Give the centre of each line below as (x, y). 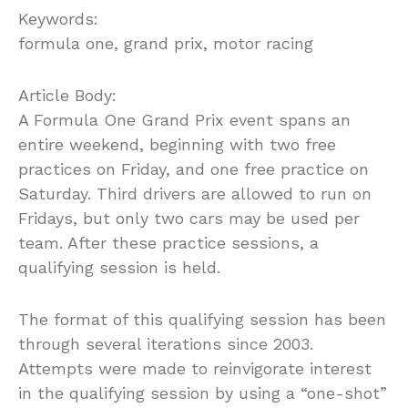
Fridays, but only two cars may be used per (189, 218)
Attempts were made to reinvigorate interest (195, 368)
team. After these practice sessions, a (168, 242)
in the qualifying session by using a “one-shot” (203, 393)
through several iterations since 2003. (166, 343)
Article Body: (67, 95)
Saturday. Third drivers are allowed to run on (195, 193)
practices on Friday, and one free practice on (194, 168)
